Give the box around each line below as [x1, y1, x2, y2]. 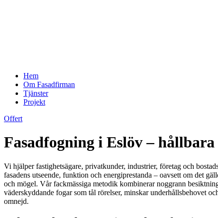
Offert [4, 114, 22, 123]
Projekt [23, 97, 45, 106]
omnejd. [4, 197, 29, 205]
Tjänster [23, 89, 48, 97]
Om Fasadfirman [23, 80, 75, 89]
